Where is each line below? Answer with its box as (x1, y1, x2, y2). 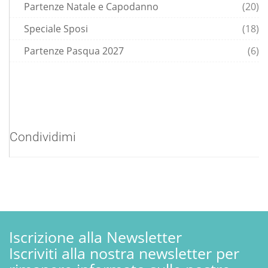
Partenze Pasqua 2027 (22, 44, 124, 58)
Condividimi (10, 130, 76, 145)
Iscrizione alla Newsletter (9, 227, 182, 248)
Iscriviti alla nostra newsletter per (9, 243, 239, 264)
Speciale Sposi (22, 22, 88, 36)
